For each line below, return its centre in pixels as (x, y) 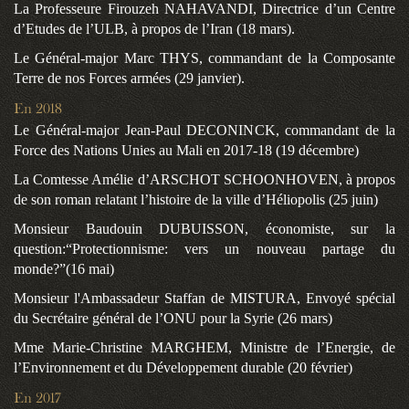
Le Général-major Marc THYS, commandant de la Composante (204, 58)
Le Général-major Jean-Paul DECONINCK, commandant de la (204, 131)
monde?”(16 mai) (64, 269)
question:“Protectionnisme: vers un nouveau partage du (204, 249)
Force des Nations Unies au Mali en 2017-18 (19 (156, 151)
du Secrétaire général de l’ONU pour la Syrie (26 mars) (173, 319)
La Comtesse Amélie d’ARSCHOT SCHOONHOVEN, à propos (204, 180)
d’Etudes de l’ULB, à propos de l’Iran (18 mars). (154, 29)
